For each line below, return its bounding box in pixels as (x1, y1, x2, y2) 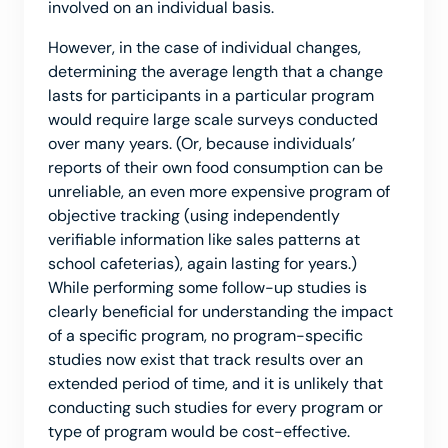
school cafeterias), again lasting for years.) (48, 253, 357, 275)
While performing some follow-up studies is (48, 277, 367, 299)
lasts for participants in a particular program (48, 85, 374, 107)
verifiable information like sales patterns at (48, 229, 360, 251)
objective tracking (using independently (48, 205, 340, 227)
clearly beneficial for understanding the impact (48, 301, 393, 323)
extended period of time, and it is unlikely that (48, 373, 383, 395)
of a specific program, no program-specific (48, 325, 363, 347)
